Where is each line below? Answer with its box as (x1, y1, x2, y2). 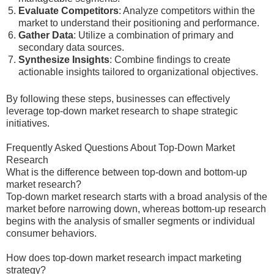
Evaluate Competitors (18, 6, 119, 16)
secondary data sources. (18, 42, 124, 53)
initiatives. (6, 118, 50, 128)
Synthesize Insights (18, 54, 109, 65)
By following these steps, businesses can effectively (6, 94, 230, 104)
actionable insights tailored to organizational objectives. (18, 67, 258, 77)
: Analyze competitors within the (119, 6, 255, 16)
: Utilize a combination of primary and (73, 30, 234, 40)
